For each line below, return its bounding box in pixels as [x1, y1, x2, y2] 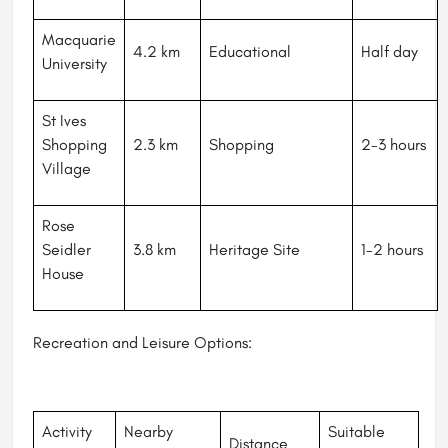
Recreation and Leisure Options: [33, 333, 252, 353]
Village [42, 159, 91, 179]
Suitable [328, 422, 385, 442]
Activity [42, 422, 92, 442]
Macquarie [42, 30, 116, 50]
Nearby [124, 422, 173, 442]
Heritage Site [209, 240, 300, 260]
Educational [209, 42, 291, 62]
